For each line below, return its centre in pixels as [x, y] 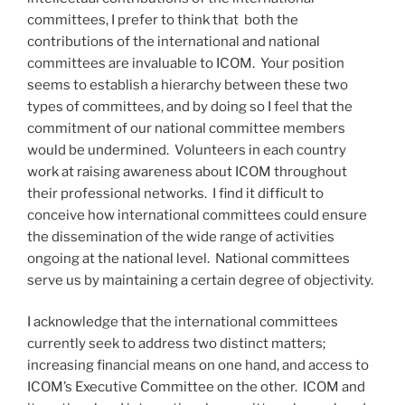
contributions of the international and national [174, 41]
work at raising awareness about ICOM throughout [187, 171]
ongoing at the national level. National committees [188, 258]
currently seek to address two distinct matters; [176, 344]
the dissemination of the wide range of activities [181, 236]
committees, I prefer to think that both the [163, 19]
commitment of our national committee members [186, 128]
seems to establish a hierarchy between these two [188, 85]
